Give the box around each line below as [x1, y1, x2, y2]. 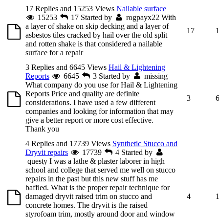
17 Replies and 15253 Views [25, 4, 114, 13]
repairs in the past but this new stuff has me [25, 174, 158, 183]
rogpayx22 [126, 13, 159, 22]
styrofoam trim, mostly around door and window [25, 209, 175, 218]
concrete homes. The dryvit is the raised [25, 200, 148, 209]
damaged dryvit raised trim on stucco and [25, 192, 152, 200]
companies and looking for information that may [25, 107, 174, 115]
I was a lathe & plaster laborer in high [49, 156, 165, 165]
